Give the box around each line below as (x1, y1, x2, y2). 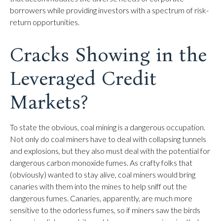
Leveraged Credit (10, 67, 157, 90)
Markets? (10, 90, 88, 114)
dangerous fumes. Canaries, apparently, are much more (10, 193, 192, 203)
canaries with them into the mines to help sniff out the (10, 182, 187, 191)
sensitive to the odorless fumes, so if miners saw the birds (10, 205, 200, 215)
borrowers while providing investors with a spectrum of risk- (10, 5, 209, 15)
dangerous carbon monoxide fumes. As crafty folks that (10, 158, 192, 167)
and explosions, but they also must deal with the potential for (10, 146, 210, 155)
